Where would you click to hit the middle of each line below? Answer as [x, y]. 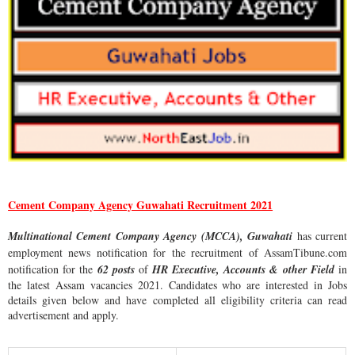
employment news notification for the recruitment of [133, 253]
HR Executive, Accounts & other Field [243, 270]
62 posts [116, 270]
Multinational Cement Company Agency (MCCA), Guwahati [153, 237]
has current [322, 236]
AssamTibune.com [305, 253]
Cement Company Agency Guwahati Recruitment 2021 [141, 205]
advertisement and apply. [64, 315]
